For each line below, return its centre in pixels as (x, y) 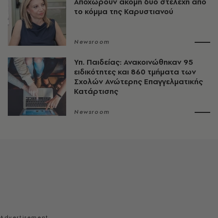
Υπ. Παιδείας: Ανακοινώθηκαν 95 (134, 62)
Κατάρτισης (96, 91)
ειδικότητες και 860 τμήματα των (135, 72)
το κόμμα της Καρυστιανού (124, 12)
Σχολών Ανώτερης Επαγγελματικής (138, 82)
